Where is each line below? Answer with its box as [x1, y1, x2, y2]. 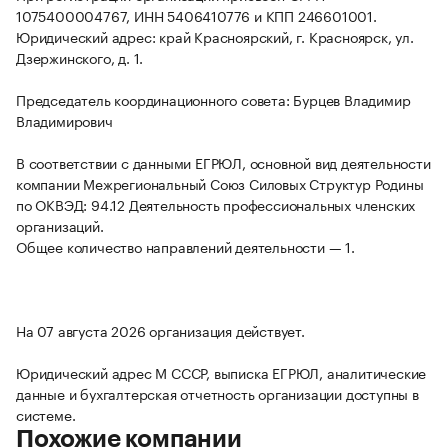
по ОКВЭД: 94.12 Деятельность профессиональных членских [16, 193, 416, 216]
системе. [16, 403, 76, 426]
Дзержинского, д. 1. [16, 46, 144, 69]
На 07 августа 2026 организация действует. [16, 319, 305, 342]
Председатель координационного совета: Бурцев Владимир [16, 88, 411, 111]
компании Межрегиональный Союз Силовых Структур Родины [16, 172, 424, 195]
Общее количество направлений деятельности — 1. [16, 235, 355, 258]
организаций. [16, 214, 104, 237]
